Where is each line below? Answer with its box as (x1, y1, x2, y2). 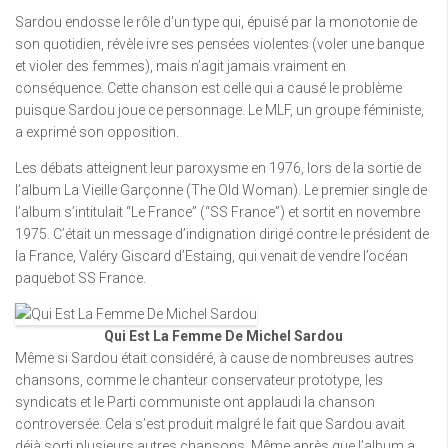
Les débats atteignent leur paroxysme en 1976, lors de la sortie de (15, 160, 421, 176)
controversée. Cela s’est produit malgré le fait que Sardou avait (15, 416, 405, 432)
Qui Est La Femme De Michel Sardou (104, 328, 343, 344)
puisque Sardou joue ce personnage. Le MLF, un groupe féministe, (15, 102, 424, 118)
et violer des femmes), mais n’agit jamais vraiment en (15, 58, 346, 74)
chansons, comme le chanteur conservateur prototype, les (15, 372, 383, 388)
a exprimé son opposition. (15, 124, 179, 140)
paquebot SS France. (15, 270, 146, 286)
